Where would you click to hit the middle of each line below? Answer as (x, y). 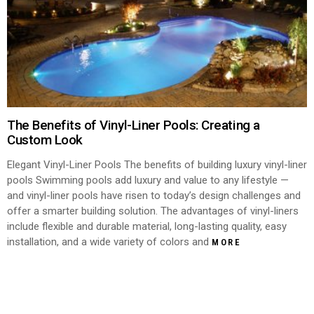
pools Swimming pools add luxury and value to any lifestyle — (148, 180)
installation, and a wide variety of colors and (109, 241)
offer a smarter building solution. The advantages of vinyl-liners (153, 211)
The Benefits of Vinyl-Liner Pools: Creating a (134, 125)
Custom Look (45, 139)
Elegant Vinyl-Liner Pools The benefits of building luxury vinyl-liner (157, 164)
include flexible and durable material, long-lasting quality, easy (147, 226)
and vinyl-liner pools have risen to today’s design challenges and (154, 195)
